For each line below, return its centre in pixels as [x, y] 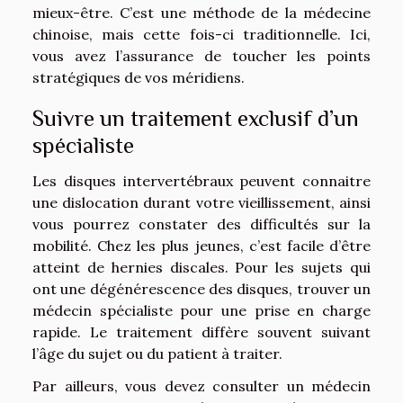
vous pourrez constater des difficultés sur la [201, 224]
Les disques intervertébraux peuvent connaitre [201, 180]
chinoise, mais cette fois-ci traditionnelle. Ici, [201, 34]
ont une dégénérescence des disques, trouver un [201, 288]
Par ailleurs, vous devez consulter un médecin [201, 385]
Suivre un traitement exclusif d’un [196, 118]
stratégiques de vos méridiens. [140, 77]
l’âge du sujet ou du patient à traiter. [159, 353]
